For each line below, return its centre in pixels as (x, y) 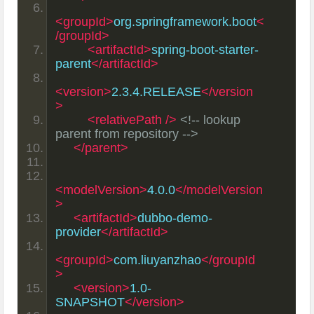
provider (78, 232)
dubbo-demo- (175, 218)
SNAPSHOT (90, 302)
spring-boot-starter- (205, 49)
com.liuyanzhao (158, 260)
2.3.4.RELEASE (157, 91)
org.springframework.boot (185, 21)
